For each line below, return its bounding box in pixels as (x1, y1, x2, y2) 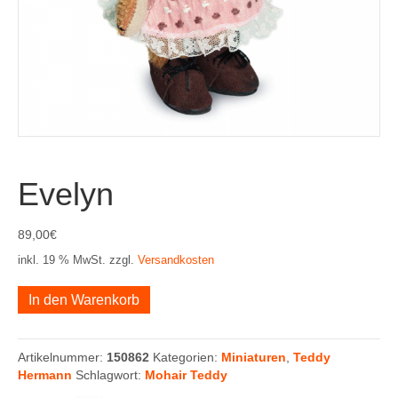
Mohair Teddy (145, 368, 227, 382)
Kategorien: (153, 350, 221, 364)
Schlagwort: (76, 368, 145, 382)
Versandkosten (138, 254, 214, 267)
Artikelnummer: (18, 350, 107, 364)
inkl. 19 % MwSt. (18, 254, 106, 267)
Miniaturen (221, 350, 286, 364)
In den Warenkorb (28, 292, 139, 307)
